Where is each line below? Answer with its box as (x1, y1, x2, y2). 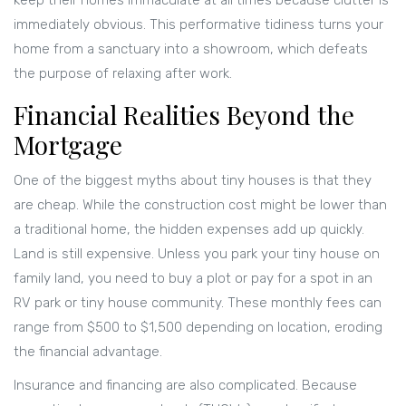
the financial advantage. (14, 343, 162, 361)
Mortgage (14, 128, 122, 162)
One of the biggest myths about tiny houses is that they (14, 172, 372, 189)
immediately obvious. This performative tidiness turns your (14, 16, 383, 34)
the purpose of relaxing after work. (14, 65, 232, 82)
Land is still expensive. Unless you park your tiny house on (14, 246, 380, 263)
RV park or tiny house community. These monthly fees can (14, 295, 382, 312)
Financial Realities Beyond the (14, 98, 354, 132)
